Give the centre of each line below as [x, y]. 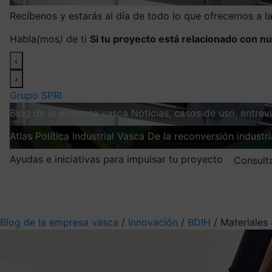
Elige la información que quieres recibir [91, 195]
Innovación [153, 222]
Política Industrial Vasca [90, 136]
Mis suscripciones [91, 183]
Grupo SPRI [36, 95]
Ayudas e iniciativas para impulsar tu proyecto [116, 159]
